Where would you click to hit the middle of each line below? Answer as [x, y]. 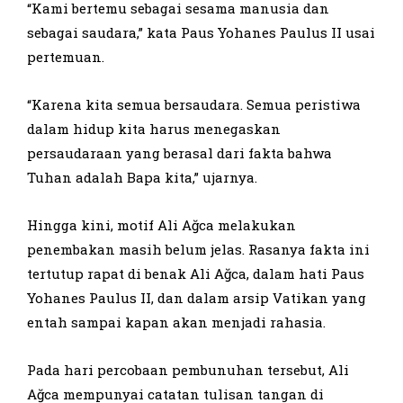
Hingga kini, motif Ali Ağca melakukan [161, 225]
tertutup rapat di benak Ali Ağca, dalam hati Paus [196, 274]
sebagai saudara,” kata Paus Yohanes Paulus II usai [201, 33]
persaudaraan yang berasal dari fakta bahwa [179, 153]
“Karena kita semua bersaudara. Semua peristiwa [194, 105]
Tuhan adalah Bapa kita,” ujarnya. [142, 178]
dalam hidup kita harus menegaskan [154, 129]
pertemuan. [66, 57]
